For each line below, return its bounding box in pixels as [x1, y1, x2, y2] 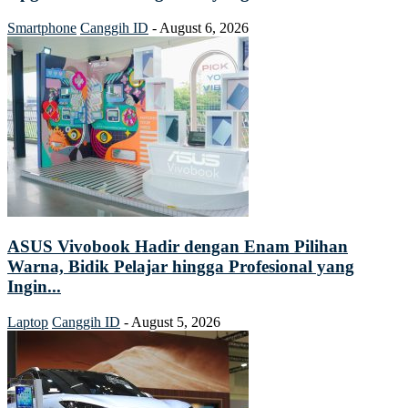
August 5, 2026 [131, 313, 220, 330]
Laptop [7, 313, 48, 330]
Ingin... [7, 277, 61, 297]
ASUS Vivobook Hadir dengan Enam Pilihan [7, 237, 348, 257]
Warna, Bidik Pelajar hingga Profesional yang [7, 257, 354, 277]
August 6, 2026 [159, 19, 249, 36]
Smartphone [7, 19, 76, 36]
